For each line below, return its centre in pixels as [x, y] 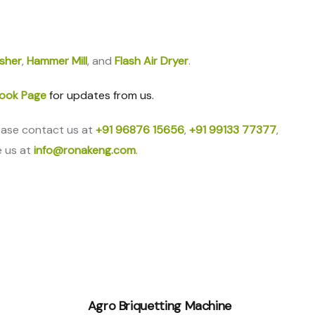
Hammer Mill [57, 61]
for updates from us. [100, 95]
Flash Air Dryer [152, 61]
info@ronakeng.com [85, 150]
